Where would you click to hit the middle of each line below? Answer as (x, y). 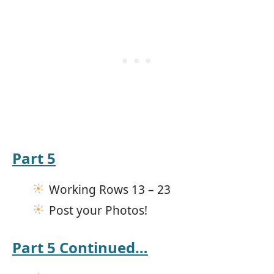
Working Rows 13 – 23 (110, 189)
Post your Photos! (98, 210)
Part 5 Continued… (80, 247)
